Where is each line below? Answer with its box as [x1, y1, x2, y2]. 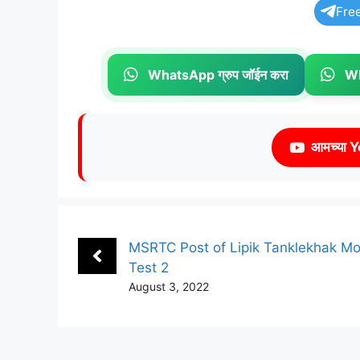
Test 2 [129, 259, 169, 276]
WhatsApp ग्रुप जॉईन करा [148, 66, 288, 83]
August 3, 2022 [129, 279, 209, 293]
